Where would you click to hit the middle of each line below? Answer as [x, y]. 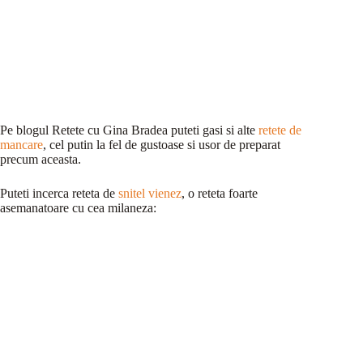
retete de [280, 130]
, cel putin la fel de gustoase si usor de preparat [162, 145]
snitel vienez [150, 193]
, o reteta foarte [220, 193]
